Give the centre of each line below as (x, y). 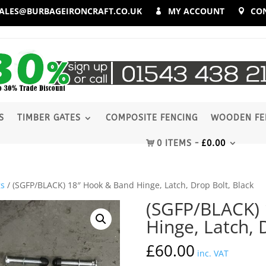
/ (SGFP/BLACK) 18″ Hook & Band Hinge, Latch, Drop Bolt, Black (129, 185)
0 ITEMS (175, 143)
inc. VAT (213, 254)
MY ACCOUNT (197, 11)
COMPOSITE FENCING (151, 118)
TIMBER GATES (49, 118)
